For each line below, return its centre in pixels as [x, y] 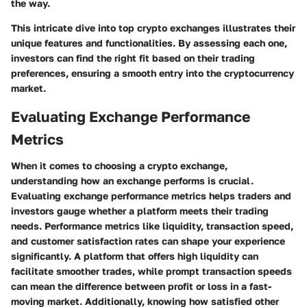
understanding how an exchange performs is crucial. [132, 180]
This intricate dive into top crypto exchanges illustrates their [153, 28]
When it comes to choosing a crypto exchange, [119, 165]
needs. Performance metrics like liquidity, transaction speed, [152, 225]
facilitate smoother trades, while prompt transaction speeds [151, 271]
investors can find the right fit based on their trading [133, 58]
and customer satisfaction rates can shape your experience [148, 241]
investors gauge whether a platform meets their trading [140, 210]
